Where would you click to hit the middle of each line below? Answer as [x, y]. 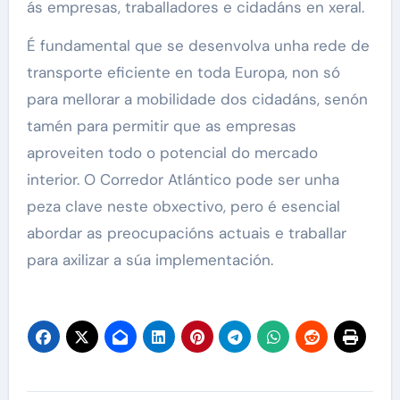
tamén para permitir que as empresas [161, 126]
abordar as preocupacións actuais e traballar [186, 233]
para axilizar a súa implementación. [150, 260]
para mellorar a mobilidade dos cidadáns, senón [197, 100]
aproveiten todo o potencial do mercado [172, 153]
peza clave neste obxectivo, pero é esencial [183, 207]
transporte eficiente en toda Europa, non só [183, 73]
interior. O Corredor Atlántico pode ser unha [183, 180]
